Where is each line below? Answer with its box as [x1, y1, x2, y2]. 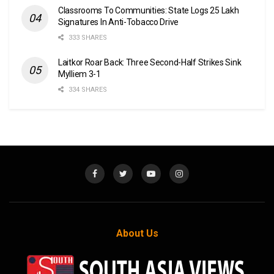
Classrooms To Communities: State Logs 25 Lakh [58, 5, 239, 15]
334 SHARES [67, 85, 107, 94]
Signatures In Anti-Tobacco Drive [58, 17, 179, 27]
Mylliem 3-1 [58, 68, 101, 79]
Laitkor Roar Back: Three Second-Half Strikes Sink [58, 57, 242, 67]
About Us [116, 227, 158, 239]
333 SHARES [67, 33, 107, 42]
